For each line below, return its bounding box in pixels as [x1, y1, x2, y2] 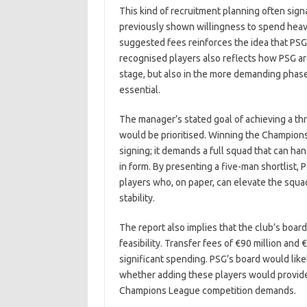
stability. [119, 193, 155, 204]
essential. [119, 84, 160, 95]
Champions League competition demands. [119, 285, 296, 296]
